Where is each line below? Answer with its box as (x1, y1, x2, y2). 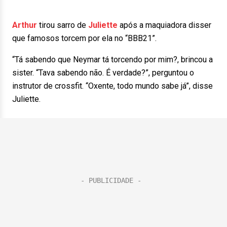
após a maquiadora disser (120, 20, 211, 30)
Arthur (12, 20, 37, 30)
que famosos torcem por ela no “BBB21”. (12, 33, 157, 43)
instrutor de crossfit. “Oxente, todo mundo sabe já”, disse (12, 81, 213, 91)
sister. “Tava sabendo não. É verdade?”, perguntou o (12, 68, 194, 78)
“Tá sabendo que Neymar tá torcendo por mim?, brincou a (12, 55, 213, 64)
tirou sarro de (37, 20, 88, 30)
